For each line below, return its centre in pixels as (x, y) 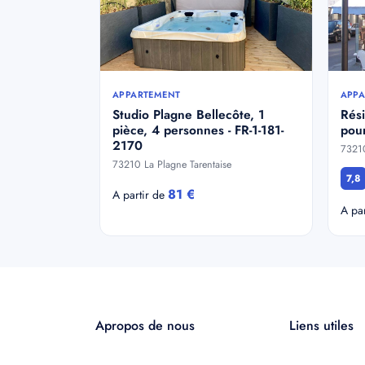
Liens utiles (321, 325)
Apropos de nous (145, 325)
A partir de (140, 195)
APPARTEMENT (147, 95)
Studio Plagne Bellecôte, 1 (189, 114)
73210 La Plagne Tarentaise (172, 165)
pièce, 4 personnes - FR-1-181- (198, 130)
